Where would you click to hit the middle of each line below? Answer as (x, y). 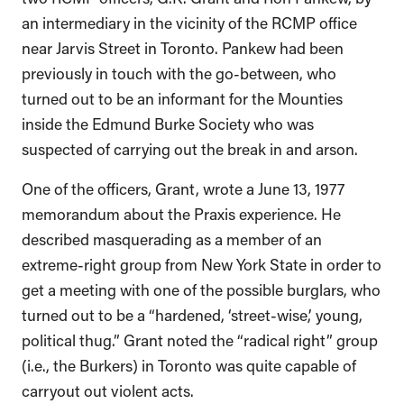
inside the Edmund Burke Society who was (168, 122)
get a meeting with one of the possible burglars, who (201, 288)
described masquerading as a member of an (172, 238)
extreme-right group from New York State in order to (202, 263)
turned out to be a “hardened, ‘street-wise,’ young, (192, 313)
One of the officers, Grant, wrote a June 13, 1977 (183, 187)
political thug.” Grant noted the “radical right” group (200, 339)
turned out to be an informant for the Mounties (182, 97)
